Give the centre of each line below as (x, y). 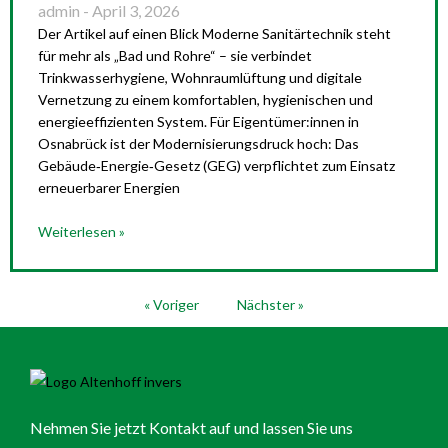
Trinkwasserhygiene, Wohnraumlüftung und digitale (200, 77)
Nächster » (270, 304)
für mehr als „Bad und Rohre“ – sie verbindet (175, 55)
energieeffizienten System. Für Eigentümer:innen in (198, 121)
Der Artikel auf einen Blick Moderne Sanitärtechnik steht (214, 33)
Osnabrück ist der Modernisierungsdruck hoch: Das (198, 143)
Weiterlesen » (81, 231)
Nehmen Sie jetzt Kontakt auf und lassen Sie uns (191, 427)
